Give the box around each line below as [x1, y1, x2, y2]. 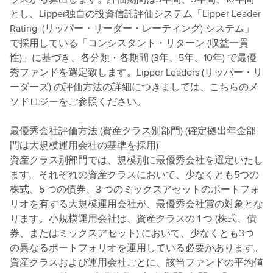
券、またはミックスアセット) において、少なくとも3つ [10, 226, 254, 240]
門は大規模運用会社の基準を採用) [10, 138, 158, 152]
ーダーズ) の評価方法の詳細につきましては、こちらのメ [10, 80, 258, 94]
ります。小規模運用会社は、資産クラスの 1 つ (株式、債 [10, 211, 257, 225]
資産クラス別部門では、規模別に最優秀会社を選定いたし [10, 153, 263, 167]
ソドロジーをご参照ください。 [10, 94, 146, 108]
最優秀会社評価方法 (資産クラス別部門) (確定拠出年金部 [10, 124, 256, 138]
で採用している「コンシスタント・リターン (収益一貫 [10, 36, 249, 50]
